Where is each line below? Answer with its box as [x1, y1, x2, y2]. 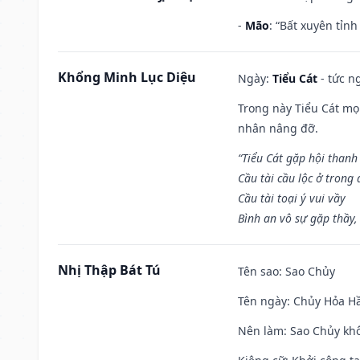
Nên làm [238, 322, 284, 338]
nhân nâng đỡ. [238, 120, 318, 136]
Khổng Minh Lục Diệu [58, 67, 196, 86]
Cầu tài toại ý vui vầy [238, 190, 346, 206]
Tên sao [238, 263, 279, 279]
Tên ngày [238, 292, 287, 309]
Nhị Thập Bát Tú [58, 260, 161, 279]
